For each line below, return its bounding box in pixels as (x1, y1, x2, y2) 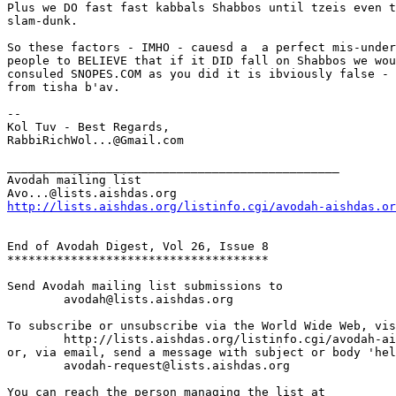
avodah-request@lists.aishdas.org (7, 359, 64, 373)
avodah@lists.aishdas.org (7, 293, 64, 307)
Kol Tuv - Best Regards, (7, 120, 170, 134)
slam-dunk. (7, 14, 78, 28)
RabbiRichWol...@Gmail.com (7, 133, 184, 148)
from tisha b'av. (7, 80, 120, 95)
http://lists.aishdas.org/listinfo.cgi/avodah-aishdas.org (7, 332, 64, 346)
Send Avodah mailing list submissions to (7, 279, 283, 293)
